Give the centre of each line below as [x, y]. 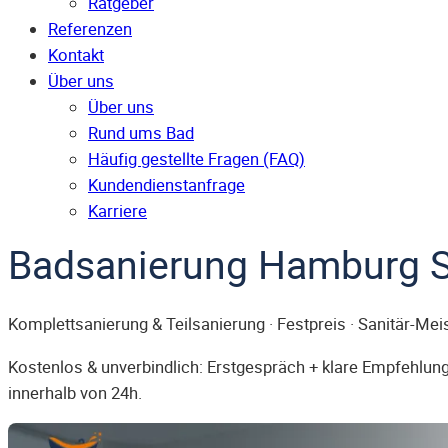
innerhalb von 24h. [75, 392]
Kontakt [76, 55]
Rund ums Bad [141, 133]
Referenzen [90, 29]
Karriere [117, 211]
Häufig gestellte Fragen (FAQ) [196, 159]
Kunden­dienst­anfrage [166, 185]
